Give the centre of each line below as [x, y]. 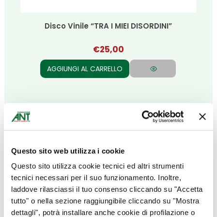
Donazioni [41, 177]
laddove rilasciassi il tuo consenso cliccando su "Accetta [107, 189]
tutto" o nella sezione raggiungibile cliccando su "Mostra [105, 201]
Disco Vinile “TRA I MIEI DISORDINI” [108, 26]
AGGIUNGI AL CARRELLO [85, 69]
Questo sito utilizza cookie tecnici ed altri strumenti [97, 166]
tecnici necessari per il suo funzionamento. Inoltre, [96, 177]
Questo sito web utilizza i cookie [68, 151]
